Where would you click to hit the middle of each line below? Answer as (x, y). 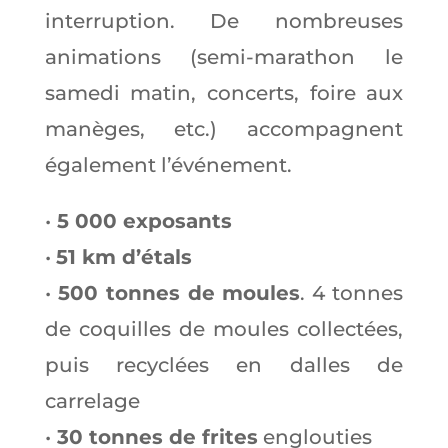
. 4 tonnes (352, 292)
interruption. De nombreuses (224, 20)
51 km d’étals (123, 256)
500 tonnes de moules (179, 292)
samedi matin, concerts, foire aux (224, 92)
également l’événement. (168, 164)
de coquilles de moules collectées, (224, 328)
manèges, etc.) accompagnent (224, 128)
